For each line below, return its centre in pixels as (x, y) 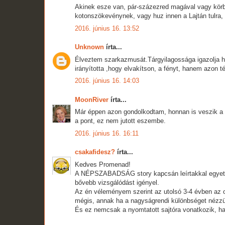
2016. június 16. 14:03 (107, 81)
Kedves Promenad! (103, 164)
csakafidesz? (95, 152)
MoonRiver (92, 99)
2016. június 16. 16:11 (107, 133)
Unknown (89, 47)
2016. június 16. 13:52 (107, 28)
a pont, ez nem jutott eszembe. (120, 121)
